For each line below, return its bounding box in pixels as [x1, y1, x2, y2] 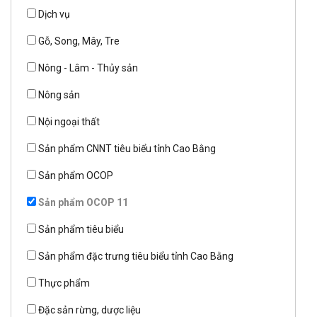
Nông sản [38, 89, 80, 101]
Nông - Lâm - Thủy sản [38, 62, 138, 74]
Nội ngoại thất [38, 116, 100, 128]
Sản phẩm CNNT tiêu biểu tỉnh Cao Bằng [38, 143, 216, 155]
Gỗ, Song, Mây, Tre [38, 35, 120, 47]
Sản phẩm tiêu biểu [38, 224, 124, 236]
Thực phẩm [38, 277, 90, 289]
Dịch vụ [38, 8, 70, 21]
